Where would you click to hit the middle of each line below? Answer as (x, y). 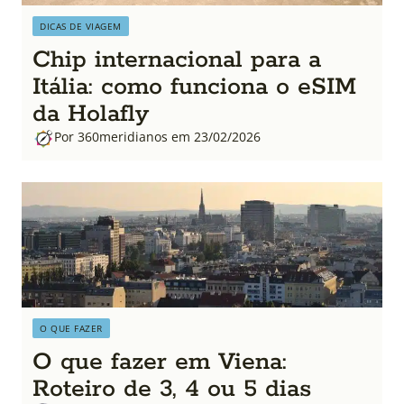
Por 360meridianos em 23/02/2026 (157, 136)
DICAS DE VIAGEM (81, 26)
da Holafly (91, 114)
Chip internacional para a (177, 60)
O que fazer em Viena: (160, 363)
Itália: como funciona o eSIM (194, 87)
